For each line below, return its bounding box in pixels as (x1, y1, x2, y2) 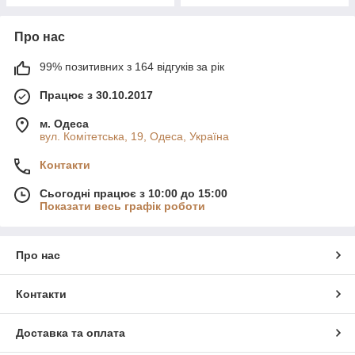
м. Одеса (40, 117, 89, 131)
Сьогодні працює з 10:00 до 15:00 (40, 187, 227, 200)
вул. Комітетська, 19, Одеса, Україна (40, 130, 229, 143)
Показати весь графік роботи (40, 200, 205, 213)
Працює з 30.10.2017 (40, 89, 153, 102)
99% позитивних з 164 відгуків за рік (40, 60, 224, 74)
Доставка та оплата (16, 326, 125, 340)
